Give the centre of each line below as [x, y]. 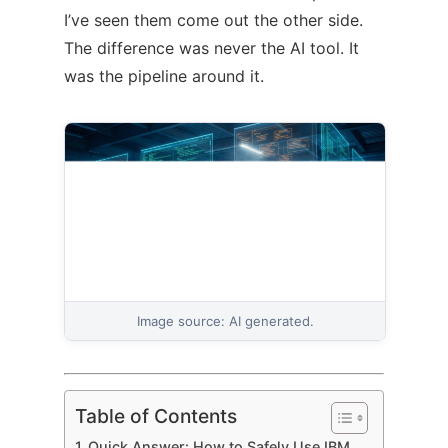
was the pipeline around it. [164, 75]
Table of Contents [156, 416]
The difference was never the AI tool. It [211, 47]
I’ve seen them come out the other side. [213, 19]
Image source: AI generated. [225, 321]
